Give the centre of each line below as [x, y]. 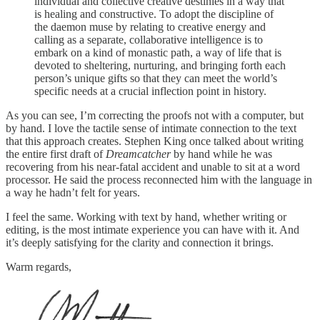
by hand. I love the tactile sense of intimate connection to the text [151, 128]
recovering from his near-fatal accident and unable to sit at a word [153, 166]
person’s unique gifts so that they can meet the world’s [156, 78]
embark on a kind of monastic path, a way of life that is [158, 52]
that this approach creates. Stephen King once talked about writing [155, 141]
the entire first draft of [56, 154]
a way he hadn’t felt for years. [73, 192]
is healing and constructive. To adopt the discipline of [154, 14]
